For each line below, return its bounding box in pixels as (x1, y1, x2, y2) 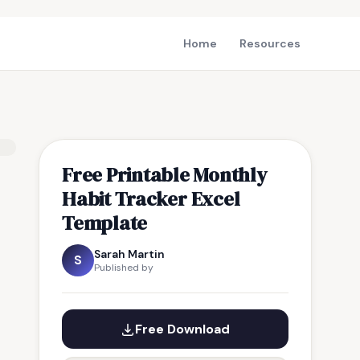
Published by (94, 261, 153, 274)
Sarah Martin (94, 247, 165, 261)
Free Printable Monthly (62, 161, 268, 188)
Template (62, 209, 148, 236)
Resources (239, 36, 301, 51)
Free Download (135, 321, 230, 337)
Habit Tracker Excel (62, 185, 240, 212)
